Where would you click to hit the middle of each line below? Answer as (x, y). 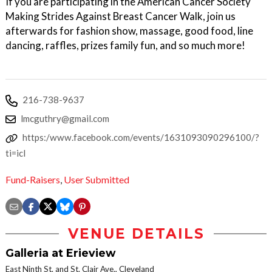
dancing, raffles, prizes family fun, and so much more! (125, 45)
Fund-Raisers (33, 180)
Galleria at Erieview (60, 253)
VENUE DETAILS (136, 234)
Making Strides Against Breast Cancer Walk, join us (121, 16)
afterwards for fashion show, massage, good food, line (129, 31)
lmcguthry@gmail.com (65, 118)
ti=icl (15, 153)
